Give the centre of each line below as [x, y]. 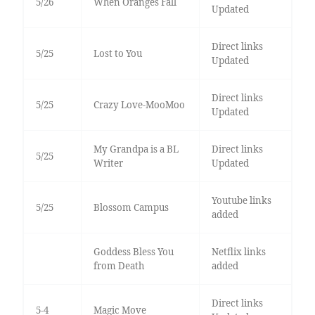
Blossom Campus [131, 208]
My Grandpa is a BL [136, 149]
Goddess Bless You [133, 252]
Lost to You [117, 54]
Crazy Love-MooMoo [139, 105]
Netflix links [238, 252]
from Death [118, 266]
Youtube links [241, 201]
